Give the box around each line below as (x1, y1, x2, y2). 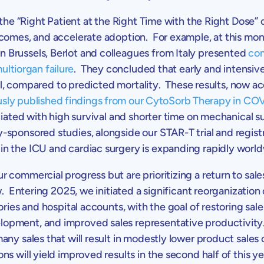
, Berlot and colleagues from (45, 46, 176, 60)
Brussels (8, 46, 46, 60)
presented (196, 46, 249, 60)
